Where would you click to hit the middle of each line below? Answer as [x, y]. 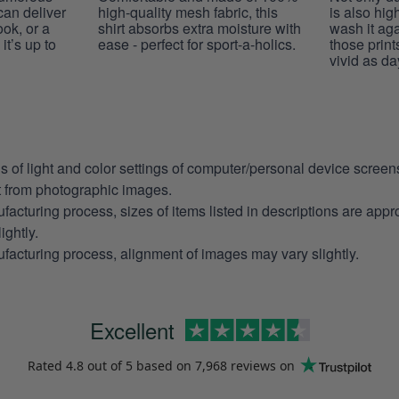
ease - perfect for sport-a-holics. [196, 44]
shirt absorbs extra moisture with [199, 28]
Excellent [132, 330]
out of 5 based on [139, 365]
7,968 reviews [236, 365]
